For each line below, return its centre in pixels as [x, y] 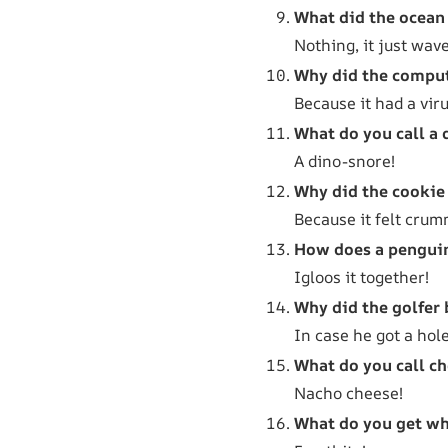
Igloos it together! [361, 276]
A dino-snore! [344, 160]
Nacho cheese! [348, 392]
